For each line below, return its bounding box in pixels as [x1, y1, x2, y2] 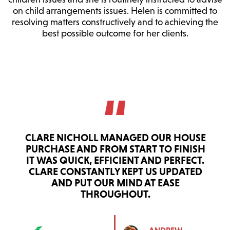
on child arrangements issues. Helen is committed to [13, 6, 217, 16]
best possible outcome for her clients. [42, 28, 188, 39]
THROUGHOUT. [80, 188, 150, 200]
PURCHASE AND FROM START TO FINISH [25, 143, 205, 155]
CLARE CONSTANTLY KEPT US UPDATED [28, 165, 202, 177]
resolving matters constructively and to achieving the [12, 17, 218, 28]
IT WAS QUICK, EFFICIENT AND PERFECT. [26, 154, 205, 166]
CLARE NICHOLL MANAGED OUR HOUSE [25, 131, 206, 143]
